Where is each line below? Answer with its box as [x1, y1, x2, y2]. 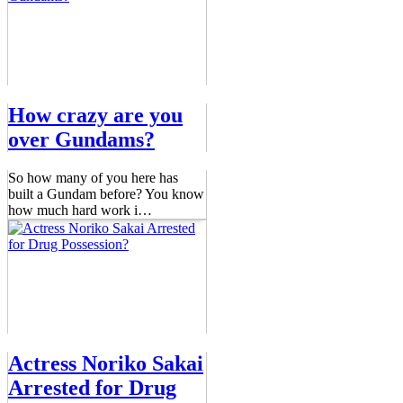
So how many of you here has [8, 170, 178, 185]
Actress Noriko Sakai [8, 351, 203, 375]
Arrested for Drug [8, 375, 176, 399]
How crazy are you [8, 103, 183, 128]
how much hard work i [8, 202, 138, 218]
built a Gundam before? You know [8, 186, 204, 201]
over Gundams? [8, 128, 155, 152]
